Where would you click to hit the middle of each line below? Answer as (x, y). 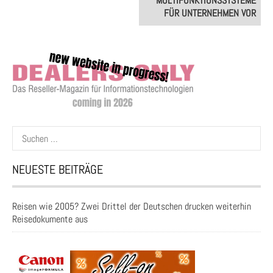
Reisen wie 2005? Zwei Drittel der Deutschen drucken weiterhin (132, 206)
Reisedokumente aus (50, 219)
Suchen (25, 132)
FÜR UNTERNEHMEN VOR (210, 13)
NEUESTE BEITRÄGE (58, 169)
